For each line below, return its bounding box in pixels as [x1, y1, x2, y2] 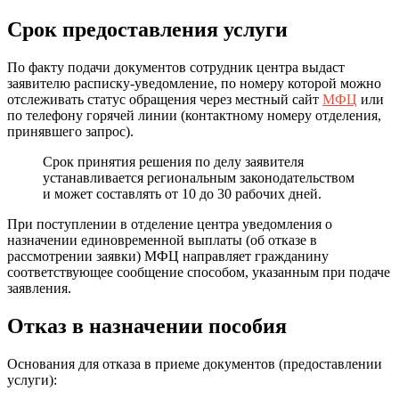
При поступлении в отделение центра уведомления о [7, 216, 332, 232]
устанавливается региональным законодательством [43, 170, 354, 186]
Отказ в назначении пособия [7, 313, 287, 338]
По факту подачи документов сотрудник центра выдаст [7, 60, 345, 76]
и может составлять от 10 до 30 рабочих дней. [43, 186, 322, 202]
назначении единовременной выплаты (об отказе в [7, 232, 317, 248]
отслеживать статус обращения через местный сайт [7, 92, 322, 108]
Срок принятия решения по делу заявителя [43, 154, 304, 170]
